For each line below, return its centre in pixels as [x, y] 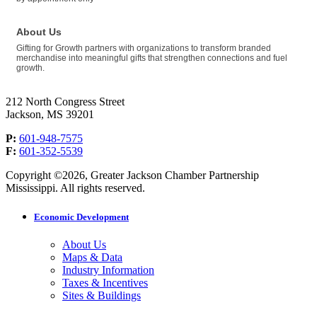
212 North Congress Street [65, 101]
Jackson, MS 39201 [50, 114]
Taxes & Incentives [105, 282]
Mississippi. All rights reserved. [75, 188]
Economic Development [81, 217]
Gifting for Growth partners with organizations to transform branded [144, 48]
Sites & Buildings [102, 295]
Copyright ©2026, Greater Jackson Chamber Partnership [132, 175]
